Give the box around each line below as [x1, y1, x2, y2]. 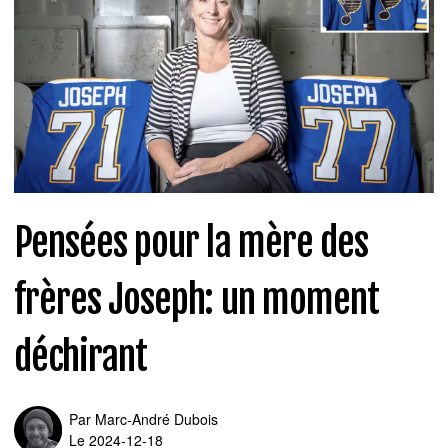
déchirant [14, 332, 148, 382]
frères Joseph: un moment [14, 275, 379, 325]
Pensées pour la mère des [14, 218, 368, 268]
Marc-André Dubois [95, 409, 218, 430]
